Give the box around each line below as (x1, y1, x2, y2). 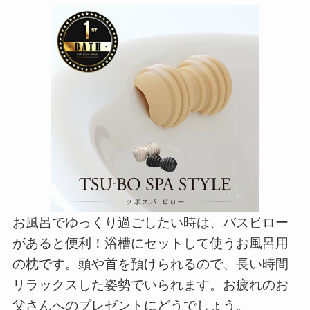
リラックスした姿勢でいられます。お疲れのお (12, 277, 289, 293)
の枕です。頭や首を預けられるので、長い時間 (12, 257, 289, 272)
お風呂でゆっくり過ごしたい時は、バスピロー (12, 215, 289, 230)
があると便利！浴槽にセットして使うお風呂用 (12, 236, 289, 251)
